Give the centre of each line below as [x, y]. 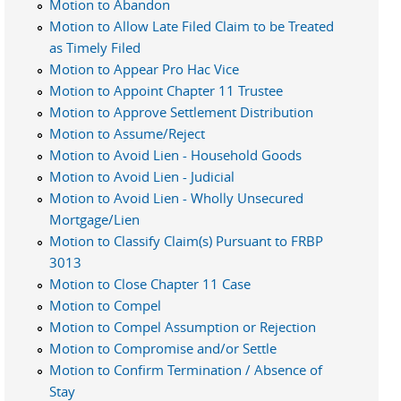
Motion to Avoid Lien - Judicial [142, 176]
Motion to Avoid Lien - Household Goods [175, 154]
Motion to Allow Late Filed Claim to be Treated [192, 26]
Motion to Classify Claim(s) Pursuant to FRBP [186, 240]
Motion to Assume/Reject [127, 133]
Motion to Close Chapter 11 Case [150, 283]
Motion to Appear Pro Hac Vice [144, 68]
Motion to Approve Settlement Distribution [181, 111]
